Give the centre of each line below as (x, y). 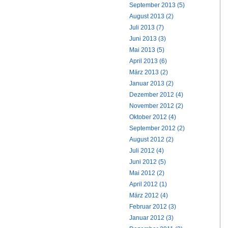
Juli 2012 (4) (147, 151)
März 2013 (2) (149, 72)
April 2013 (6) (148, 61)
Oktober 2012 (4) (153, 117)
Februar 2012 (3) (153, 207)
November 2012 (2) (156, 106)
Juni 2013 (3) (148, 39)
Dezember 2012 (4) (156, 95)
